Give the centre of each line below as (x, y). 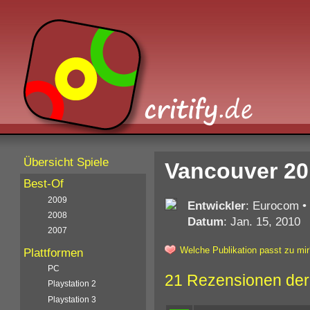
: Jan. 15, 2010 (262, 221)
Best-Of (44, 184)
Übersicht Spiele (66, 162)
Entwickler (216, 205)
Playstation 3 (72, 299)
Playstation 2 (72, 284)
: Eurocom (272, 205)
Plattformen (54, 253)
